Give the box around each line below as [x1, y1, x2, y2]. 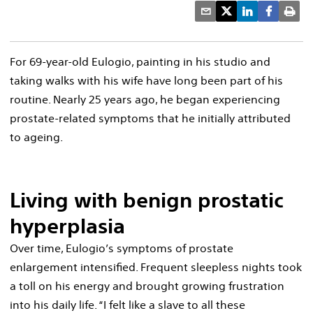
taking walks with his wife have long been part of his [10, 73, 283, 87]
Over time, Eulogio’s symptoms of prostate [10, 241, 233, 255]
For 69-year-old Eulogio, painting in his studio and [10, 54, 270, 68]
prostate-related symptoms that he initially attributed [10, 111, 291, 125]
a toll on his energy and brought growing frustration [10, 279, 284, 293]
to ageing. [10, 130, 63, 144]
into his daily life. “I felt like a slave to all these [10, 298, 245, 312]
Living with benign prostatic [10, 187, 284, 213]
